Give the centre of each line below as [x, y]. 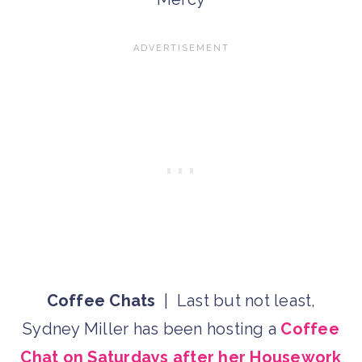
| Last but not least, [236, 301]
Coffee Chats [101, 301]
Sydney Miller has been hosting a [152, 329]
